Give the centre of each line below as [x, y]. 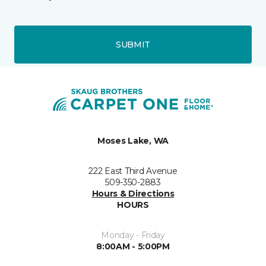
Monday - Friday [133, 235]
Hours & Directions [133, 194]
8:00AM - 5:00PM [133, 246]
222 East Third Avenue [133, 171]
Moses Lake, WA [133, 141]
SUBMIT [133, 44]
